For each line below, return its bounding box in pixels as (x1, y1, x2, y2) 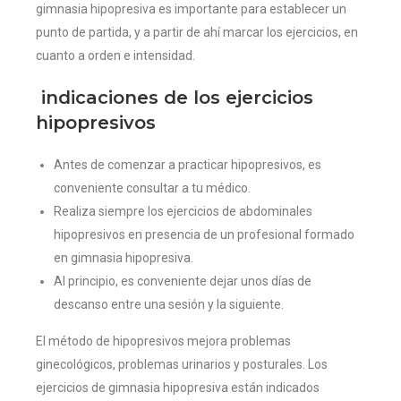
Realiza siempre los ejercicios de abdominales (54, 204, 312, 219)
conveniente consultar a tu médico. (54, 181, 251, 196)
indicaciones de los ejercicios (36, 87, 313, 109)
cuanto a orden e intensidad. (36, 48, 195, 64)
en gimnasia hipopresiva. (54, 251, 193, 266)
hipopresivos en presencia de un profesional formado (54, 227, 354, 243)
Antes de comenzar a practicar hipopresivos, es (54, 158, 321, 173)
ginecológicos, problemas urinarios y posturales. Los (36, 357, 328, 372)
